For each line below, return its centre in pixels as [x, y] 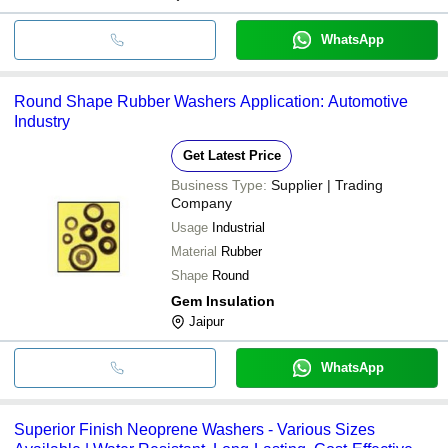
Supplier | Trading [327, 184]
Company [201, 202]
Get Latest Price [231, 155]
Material [194, 251]
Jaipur [206, 321]
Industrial [238, 227]
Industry [42, 121]
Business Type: [219, 184]
